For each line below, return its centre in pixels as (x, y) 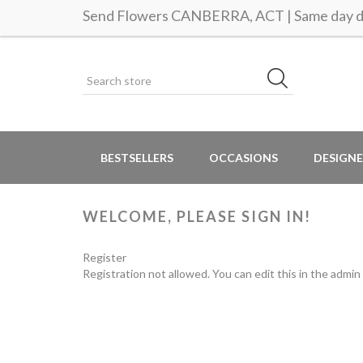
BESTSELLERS (137, 158)
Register (105, 257)
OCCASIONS (243, 158)
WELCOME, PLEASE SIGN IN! (197, 216)
